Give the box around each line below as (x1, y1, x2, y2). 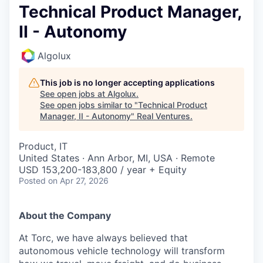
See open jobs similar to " (40, 100, 138, 110)
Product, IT (19, 140, 68, 152)
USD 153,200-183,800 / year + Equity (19, 164, 187, 176)
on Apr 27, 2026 (48, 176, 109, 186)
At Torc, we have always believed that (19, 232, 188, 244)
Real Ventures (137, 111, 190, 121)
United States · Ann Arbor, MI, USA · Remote (19, 152, 215, 164)
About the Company (19, 210, 111, 221)
